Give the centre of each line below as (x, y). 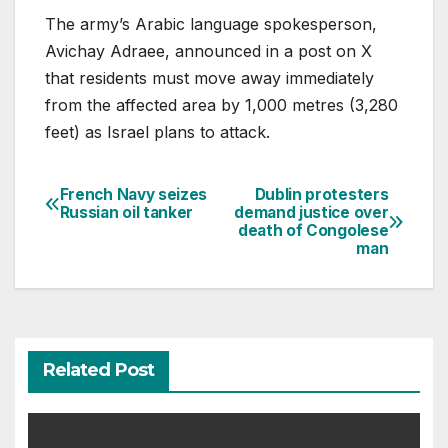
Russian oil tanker (126, 213)
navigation (125, 247)
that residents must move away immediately (209, 78)
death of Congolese (313, 231)
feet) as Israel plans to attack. (157, 132)
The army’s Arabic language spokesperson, (211, 24)
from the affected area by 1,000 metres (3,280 (221, 105)
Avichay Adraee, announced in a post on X (208, 51)
